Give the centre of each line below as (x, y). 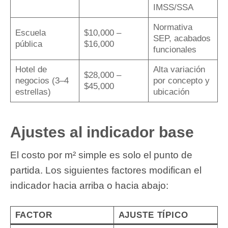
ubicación (171, 92)
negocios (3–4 (42, 81)
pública (28, 44)
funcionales (175, 50)
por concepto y (181, 81)
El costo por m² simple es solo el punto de (101, 155)
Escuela (30, 33)
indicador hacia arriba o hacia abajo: (89, 186)
